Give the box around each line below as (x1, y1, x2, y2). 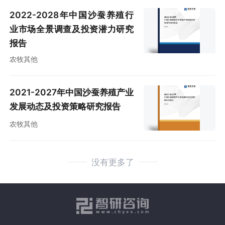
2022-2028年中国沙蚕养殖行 (10, 10, 134, 21)
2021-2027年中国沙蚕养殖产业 (10, 87, 134, 98)
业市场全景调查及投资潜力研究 (10, 24, 134, 35)
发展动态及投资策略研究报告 (10, 101, 121, 112)
